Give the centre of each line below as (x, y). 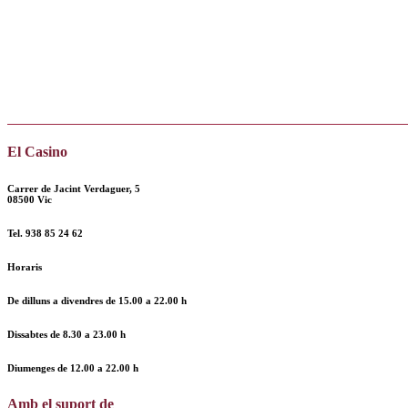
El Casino (37, 152)
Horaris (25, 267)
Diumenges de (39, 368)
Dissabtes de (35, 335)
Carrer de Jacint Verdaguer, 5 (74, 189)
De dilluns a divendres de (63, 301)
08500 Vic (30, 200)
